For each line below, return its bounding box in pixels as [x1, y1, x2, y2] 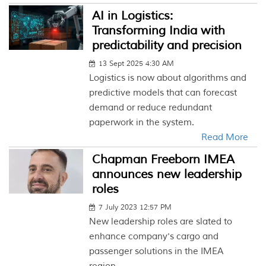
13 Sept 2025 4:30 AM [99, 59, 175, 68]
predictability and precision [92, 38, 242, 53]
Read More [201, 132, 248, 143]
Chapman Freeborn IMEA [92, 152, 235, 167]
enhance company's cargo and [89, 231, 219, 242]
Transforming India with [92, 23, 226, 38]
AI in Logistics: [92, 8, 173, 23]
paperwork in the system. [89, 117, 195, 128]
